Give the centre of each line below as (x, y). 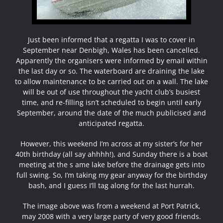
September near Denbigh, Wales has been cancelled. (111, 50)
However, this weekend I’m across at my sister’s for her (111, 144)
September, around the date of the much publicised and (111, 113)
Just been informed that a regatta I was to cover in (111, 40)
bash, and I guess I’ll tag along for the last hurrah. (111, 186)
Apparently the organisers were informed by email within (111, 61)
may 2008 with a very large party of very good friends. (111, 217)
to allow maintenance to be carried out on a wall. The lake (111, 82)
